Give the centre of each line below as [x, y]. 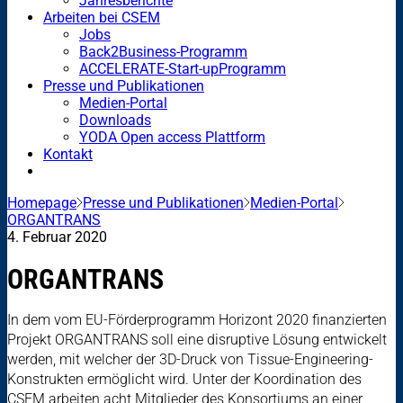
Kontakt [68, 154]
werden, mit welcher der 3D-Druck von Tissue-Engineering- [190, 360]
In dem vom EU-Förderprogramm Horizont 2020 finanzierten [197, 320]
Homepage [42, 202]
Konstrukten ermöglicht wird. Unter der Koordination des [184, 380]
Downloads [115, 120]
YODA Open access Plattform [172, 137]
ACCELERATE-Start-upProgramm [183, 68]
